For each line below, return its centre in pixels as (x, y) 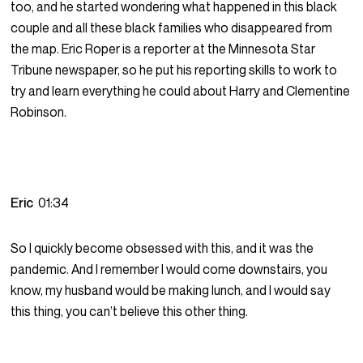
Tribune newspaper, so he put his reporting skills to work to (174, 70)
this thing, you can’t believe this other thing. (130, 312)
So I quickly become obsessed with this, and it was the (162, 248)
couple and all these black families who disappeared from (172, 28)
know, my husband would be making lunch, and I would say (171, 290)
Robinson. (39, 112)
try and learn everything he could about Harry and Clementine (181, 91)
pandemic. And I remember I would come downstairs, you (169, 269)
